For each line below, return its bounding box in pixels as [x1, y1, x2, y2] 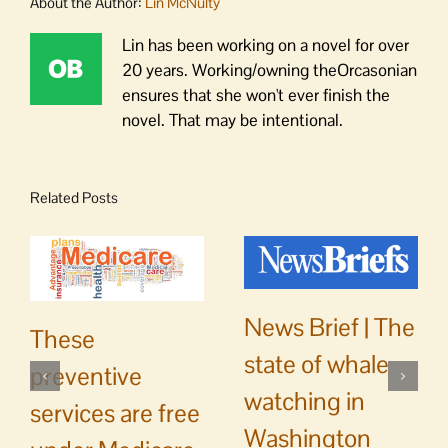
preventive [30, 360, 142, 393]
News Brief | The [244, 311, 415, 344]
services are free [30, 397, 200, 430]
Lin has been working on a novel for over [122, 33, 409, 56]
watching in [244, 385, 365, 418]
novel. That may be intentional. [122, 108, 343, 131]
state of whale [244, 348, 389, 381]
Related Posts [30, 187, 118, 207]
